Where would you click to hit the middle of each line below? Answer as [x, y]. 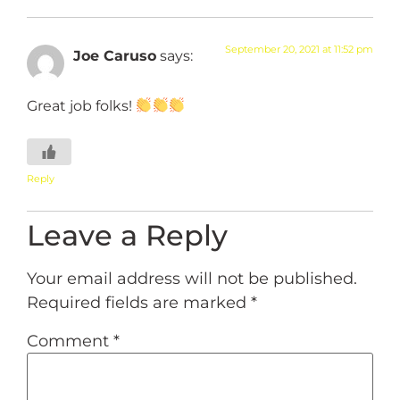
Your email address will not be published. [192, 279]
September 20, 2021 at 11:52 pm [299, 49]
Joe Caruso [115, 55]
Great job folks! [81, 105]
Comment [70, 342]
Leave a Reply [127, 236]
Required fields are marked [139, 303]
